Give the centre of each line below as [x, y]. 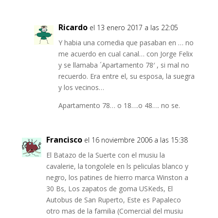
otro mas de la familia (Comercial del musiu [114, 211]
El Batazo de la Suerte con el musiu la [105, 155]
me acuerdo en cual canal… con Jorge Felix [125, 54]
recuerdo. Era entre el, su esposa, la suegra [126, 76]
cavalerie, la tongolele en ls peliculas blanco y [117, 166]
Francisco [64, 140]
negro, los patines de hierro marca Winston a [117, 178]
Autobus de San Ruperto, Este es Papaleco [113, 200]
